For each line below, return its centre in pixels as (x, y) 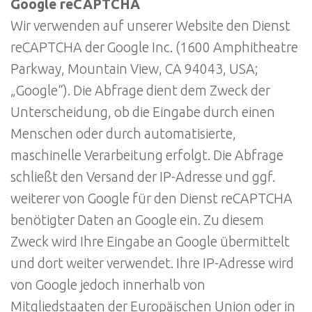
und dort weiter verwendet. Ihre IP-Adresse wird (152, 264)
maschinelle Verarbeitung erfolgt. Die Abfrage (147, 156)
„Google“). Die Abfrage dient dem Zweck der (140, 91)
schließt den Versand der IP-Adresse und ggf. (143, 177)
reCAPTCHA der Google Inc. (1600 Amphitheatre (154, 48)
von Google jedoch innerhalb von (108, 285)
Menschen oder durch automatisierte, (123, 134)
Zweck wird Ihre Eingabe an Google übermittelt (150, 242)
